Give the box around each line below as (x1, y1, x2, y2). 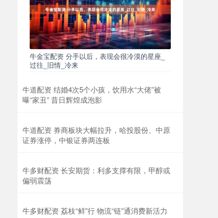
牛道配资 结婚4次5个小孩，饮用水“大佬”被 (22, 84, 161, 94)
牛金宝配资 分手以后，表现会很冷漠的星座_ (30, 51, 165, 61)
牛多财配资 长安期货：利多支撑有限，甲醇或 (22, 164, 170, 175)
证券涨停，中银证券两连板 (22, 134, 110, 145)
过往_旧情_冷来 (30, 59, 78, 70)
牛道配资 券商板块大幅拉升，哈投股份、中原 (22, 124, 170, 135)
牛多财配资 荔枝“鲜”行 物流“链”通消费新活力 (22, 205, 167, 216)
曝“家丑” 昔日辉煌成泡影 (22, 94, 102, 105)
